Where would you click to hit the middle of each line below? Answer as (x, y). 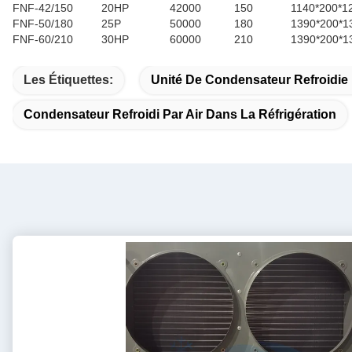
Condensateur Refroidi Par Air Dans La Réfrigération (180, 114)
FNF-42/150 (43, 8)
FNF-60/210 (43, 39)
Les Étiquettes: (68, 80)
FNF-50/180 (43, 24)
